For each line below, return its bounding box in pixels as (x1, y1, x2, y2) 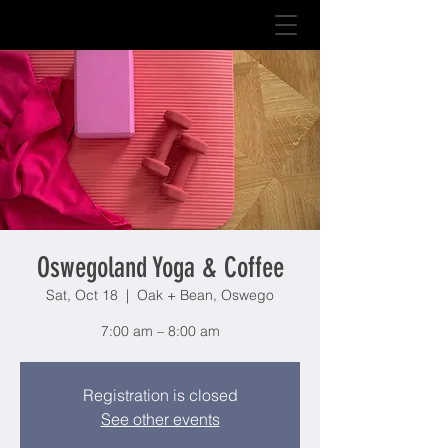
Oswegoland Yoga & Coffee (36, 251, 284, 284)
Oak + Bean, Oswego (137, 286, 274, 304)
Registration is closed (82, 385, 238, 405)
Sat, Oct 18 (46, 286, 118, 304)
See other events (100, 409, 220, 429)
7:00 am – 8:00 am (100, 322, 220, 340)
